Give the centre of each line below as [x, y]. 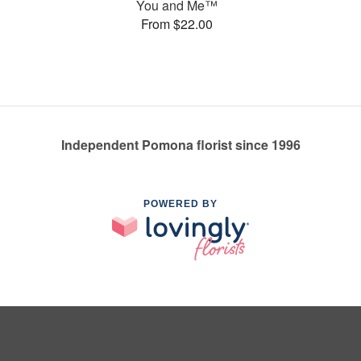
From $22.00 [176, 24]
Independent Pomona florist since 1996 [180, 144]
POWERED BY [180, 203]
